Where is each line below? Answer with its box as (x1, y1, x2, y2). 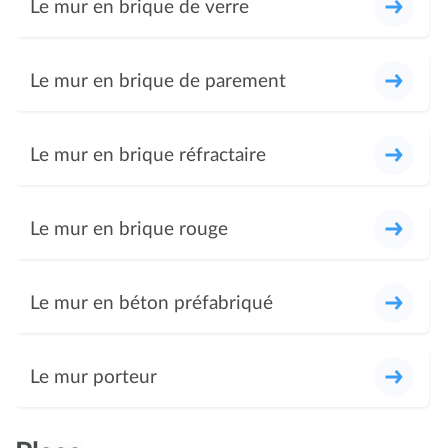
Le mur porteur (30, 367, 157, 387)
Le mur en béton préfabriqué (30, 293, 273, 313)
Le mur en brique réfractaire (30, 145, 266, 165)
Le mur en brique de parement (30, 71, 286, 91)
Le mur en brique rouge (30, 219, 228, 239)
